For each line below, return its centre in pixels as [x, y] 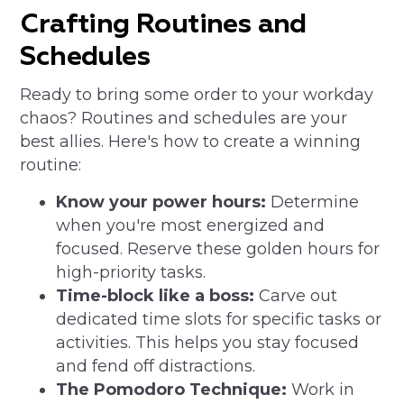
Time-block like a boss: [158, 296]
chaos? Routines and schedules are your [184, 118]
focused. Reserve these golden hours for [218, 249]
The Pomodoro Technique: [172, 390]
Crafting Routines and [163, 25]
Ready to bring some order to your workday [197, 95]
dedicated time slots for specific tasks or [219, 319]
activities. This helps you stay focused [208, 343]
